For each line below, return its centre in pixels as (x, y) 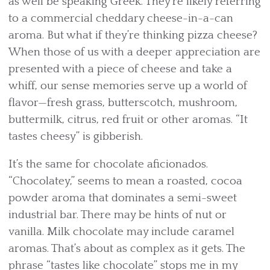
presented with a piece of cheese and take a (120, 69)
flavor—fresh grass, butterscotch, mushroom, (123, 103)
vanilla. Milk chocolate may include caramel (121, 232)
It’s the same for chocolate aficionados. (108, 164)
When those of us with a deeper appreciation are (134, 52)
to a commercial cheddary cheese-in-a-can (121, 18)
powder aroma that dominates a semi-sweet (123, 198)
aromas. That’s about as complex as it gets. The (127, 249)
